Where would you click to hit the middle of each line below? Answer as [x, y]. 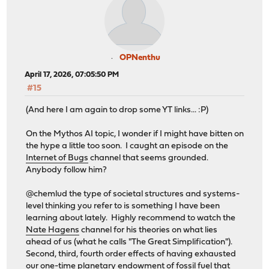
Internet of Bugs [57, 159]
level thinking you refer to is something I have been [123, 207]
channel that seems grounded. [150, 159]
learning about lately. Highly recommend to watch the [131, 219]
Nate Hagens [53, 231]
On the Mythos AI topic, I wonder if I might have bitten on [135, 134]
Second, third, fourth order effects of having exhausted [131, 255]
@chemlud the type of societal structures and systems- [133, 195]
